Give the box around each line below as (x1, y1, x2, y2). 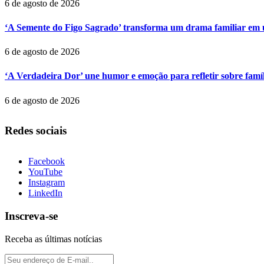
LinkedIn (28, 188, 62, 199)
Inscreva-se (5, 209, 58, 222)
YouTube (28, 167, 62, 177)
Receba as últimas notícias (5, 233, 102, 244)
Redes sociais (5, 124, 67, 137)
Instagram (28, 177, 65, 188)
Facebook (28, 156, 65, 167)
